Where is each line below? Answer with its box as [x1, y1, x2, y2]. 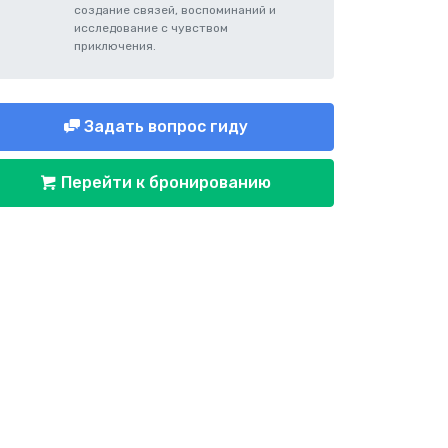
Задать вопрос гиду [80, 117, 248, 136]
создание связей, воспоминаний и [74, 3, 276, 17]
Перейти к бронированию [57, 173, 271, 192]
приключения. [74, 39, 156, 53]
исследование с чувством [74, 21, 228, 35]
